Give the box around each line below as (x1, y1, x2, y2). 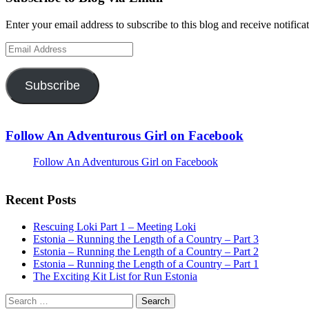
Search (5, 292, 34, 305)
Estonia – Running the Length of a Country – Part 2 (33, 245, 259, 257)
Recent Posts (6, 192, 76, 208)
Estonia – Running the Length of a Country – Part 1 (33, 257, 259, 270)
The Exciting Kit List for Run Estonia (33, 270, 197, 282)
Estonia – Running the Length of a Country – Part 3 (33, 232, 259, 245)
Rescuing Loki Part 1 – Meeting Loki (33, 220, 196, 232)
